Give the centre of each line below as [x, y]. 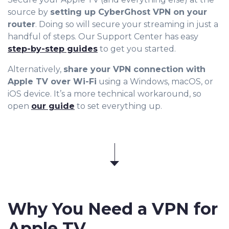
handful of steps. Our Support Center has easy [103, 37]
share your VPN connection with [134, 70]
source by [29, 12]
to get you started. [137, 49]
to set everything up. [118, 106]
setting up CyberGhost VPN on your [129, 12]
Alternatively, [36, 70]
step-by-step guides [53, 49]
